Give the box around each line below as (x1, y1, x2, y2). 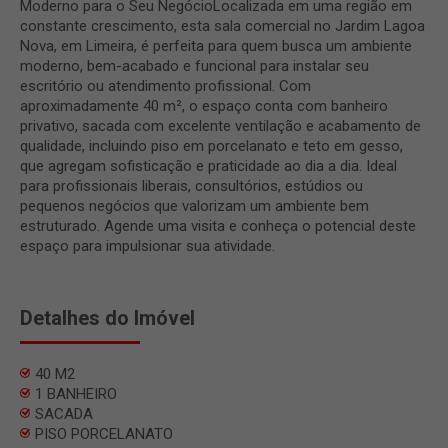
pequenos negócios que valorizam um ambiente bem (20, 196, 369, 215)
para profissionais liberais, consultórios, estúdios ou (20, 176, 363, 195)
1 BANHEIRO (35, 384, 117, 403)
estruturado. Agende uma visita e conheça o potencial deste (20, 216, 416, 235)
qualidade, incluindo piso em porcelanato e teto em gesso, (20, 136, 403, 155)
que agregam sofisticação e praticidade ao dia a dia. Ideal (20, 156, 397, 175)
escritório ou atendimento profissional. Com (20, 76, 311, 95)
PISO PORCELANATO (35, 424, 173, 443)
